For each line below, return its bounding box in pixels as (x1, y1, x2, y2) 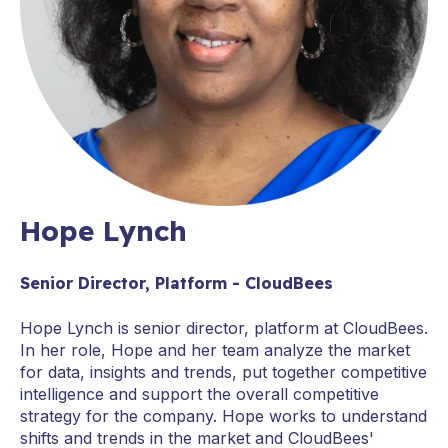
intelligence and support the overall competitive (20, 383, 379, 404)
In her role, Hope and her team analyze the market (20, 339, 410, 360)
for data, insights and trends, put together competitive (20, 361, 427, 382)
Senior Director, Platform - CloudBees (20, 273, 333, 294)
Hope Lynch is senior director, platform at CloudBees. (20, 317, 428, 338)
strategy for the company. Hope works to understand (20, 405, 427, 426)
